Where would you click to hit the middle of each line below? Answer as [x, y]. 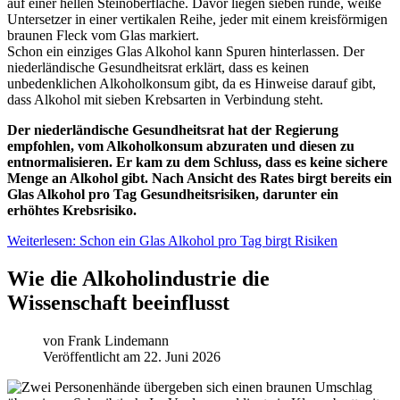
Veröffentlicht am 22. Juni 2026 [132, 356]
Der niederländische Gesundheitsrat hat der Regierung [173, 129]
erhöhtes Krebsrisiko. [72, 210]
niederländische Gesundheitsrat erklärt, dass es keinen [158, 67]
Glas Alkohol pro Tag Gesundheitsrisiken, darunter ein [173, 194]
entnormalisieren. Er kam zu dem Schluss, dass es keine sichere [197, 162]
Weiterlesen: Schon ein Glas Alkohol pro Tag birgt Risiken [172, 240]
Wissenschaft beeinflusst [118, 302]
